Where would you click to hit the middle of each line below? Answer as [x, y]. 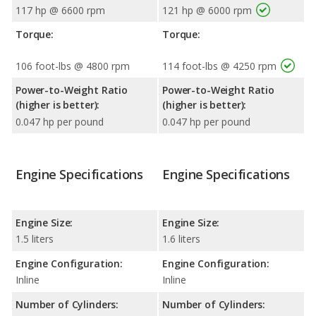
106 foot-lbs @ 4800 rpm [73, 66]
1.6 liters [181, 238]
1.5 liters [35, 238]
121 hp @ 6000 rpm [207, 10]
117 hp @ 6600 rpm [60, 10]
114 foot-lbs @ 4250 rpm [219, 66]
